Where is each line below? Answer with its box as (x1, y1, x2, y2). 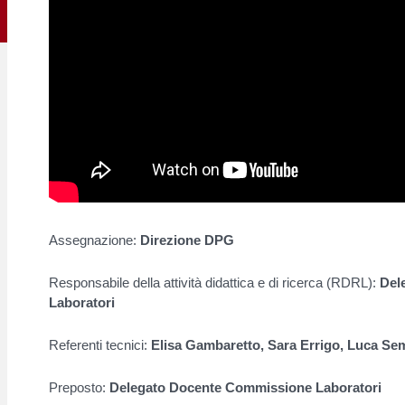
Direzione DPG (140, 232, 234, 249)
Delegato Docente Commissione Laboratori (106, 380, 381, 396)
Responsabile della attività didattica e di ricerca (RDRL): (49, 275, 376, 291)
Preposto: (49, 380, 106, 396)
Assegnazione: (49, 232, 140, 249)
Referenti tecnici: (49, 337, 151, 353)
